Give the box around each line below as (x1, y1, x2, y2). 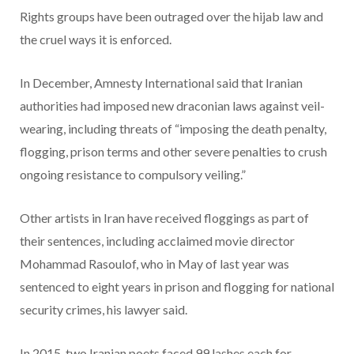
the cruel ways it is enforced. (20, 32, 171, 47)
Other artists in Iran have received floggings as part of (20, 210, 309, 226)
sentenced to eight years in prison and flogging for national (20, 279, 334, 295)
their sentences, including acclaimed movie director (20, 233, 295, 249)
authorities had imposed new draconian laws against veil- (20, 98, 325, 114)
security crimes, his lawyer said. (20, 302, 187, 318)
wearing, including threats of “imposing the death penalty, (20, 121, 326, 137)
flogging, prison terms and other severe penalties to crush (20, 144, 327, 160)
